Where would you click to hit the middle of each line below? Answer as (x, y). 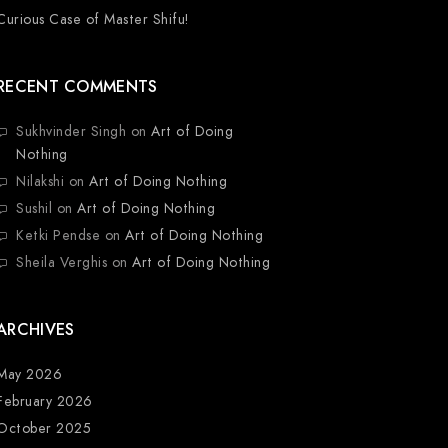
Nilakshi (40, 182)
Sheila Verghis (62, 263)
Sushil (34, 209)
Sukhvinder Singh (71, 132)
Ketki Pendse (58, 236)
